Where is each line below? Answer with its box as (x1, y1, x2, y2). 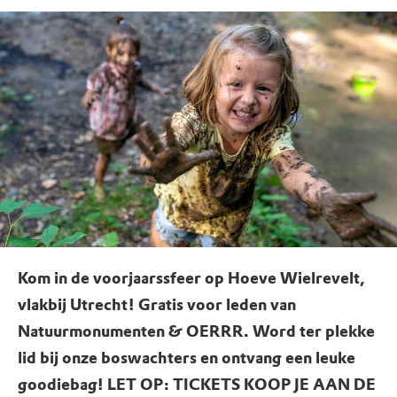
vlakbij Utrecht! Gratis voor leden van (18, 295, 296, 315)
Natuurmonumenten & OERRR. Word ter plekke (18, 322, 375, 341)
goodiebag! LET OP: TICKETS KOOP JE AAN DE (18, 375, 376, 394)
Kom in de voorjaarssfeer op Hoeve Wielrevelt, (18, 269, 365, 288)
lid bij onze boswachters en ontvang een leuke (18, 348, 355, 368)
